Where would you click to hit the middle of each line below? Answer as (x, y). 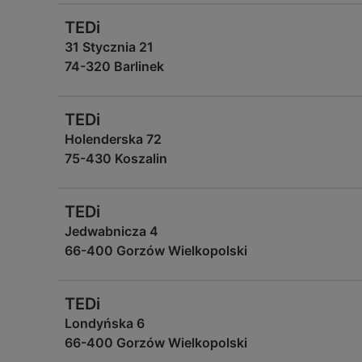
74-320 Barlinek (114, 66)
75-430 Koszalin (116, 158)
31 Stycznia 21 (109, 47)
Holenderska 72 (113, 139)
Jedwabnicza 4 (112, 231)
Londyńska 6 (105, 323)
